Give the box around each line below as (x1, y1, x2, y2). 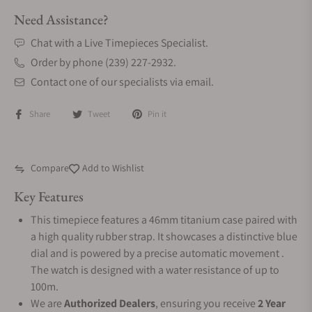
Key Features (14, 187, 84, 205)
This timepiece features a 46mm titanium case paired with (31, 212, 297, 227)
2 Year (258, 296, 286, 311)
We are (31, 296, 64, 311)
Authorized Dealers (64, 296, 155, 311)
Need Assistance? (14, 10, 109, 29)
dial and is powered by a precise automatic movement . (31, 246, 284, 260)
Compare (31, 162, 69, 174)
